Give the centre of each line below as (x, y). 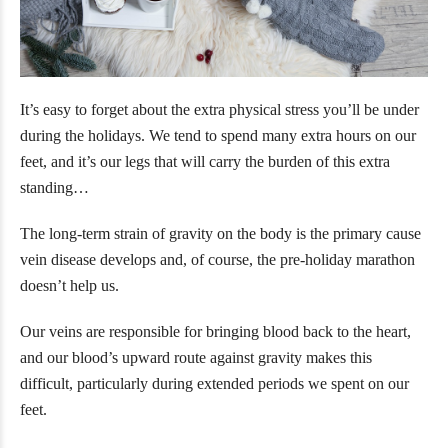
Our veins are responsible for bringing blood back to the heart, (215, 331)
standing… (54, 187)
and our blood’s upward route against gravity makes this (196, 357)
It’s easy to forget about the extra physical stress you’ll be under (219, 109)
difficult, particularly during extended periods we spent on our (214, 383)
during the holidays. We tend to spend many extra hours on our (218, 135)
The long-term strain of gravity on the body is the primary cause (220, 233)
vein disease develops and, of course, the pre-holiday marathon (217, 259)
